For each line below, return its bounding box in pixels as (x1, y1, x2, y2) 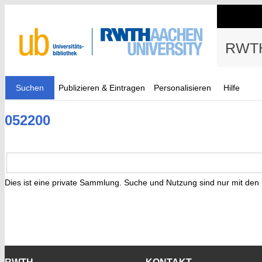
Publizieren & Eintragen (58, 83, 145, 92)
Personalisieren (154, 83, 211, 92)
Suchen (16, 83, 44, 92)
